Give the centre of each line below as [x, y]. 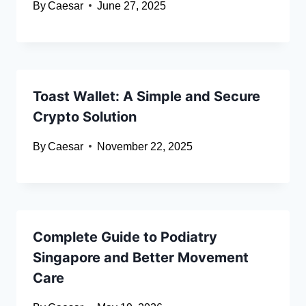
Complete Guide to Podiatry [125, 237]
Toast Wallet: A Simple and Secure [147, 96]
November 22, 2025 [145, 146]
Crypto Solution [85, 116]
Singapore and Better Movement [141, 257]
